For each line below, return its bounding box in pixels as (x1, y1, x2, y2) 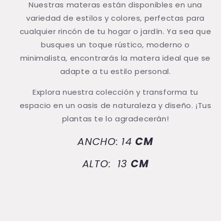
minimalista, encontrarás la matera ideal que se (20, 53, 211, 64)
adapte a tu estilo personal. (60, 66, 171, 77)
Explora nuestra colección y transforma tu (33, 87, 198, 98)
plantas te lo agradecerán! (62, 113, 169, 124)
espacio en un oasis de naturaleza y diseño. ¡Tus (19, 100, 212, 111)
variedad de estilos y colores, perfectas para (26, 13, 205, 24)
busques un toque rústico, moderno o (40, 39, 190, 50)
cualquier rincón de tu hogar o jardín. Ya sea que (19, 26, 212, 37)
